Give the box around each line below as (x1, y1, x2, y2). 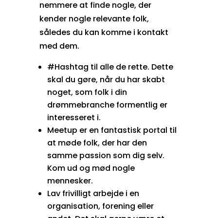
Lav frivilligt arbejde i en (47, 187, 139, 199)
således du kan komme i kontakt (39, 26, 168, 38)
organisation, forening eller (47, 200, 154, 212)
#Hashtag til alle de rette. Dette (47, 61, 173, 73)
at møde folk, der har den (47, 137, 147, 148)
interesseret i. (47, 111, 101, 123)
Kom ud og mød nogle (47, 162, 135, 174)
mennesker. (47, 175, 93, 186)
